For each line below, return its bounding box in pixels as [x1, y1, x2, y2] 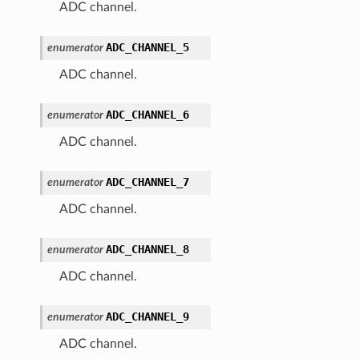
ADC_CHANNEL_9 [105, 309, 189, 323]
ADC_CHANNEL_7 [105, 175, 189, 188]
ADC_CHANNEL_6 [105, 107, 189, 121]
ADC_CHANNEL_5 [105, 40, 189, 54]
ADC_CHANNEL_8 [105, 242, 189, 256]
